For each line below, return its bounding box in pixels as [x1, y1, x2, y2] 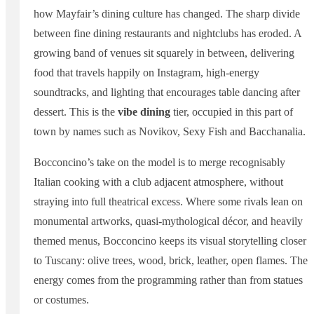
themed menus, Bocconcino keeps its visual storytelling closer [34, 235, 306, 247]
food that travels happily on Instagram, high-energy [34, 67, 259, 79]
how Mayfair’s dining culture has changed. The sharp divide [34, 8, 300, 20]
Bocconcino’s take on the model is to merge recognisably [34, 156, 285, 169]
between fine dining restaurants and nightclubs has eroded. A [34, 27, 301, 40]
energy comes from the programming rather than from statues [34, 274, 303, 287]
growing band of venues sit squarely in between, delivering [34, 47, 294, 60]
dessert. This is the [34, 106, 118, 118]
